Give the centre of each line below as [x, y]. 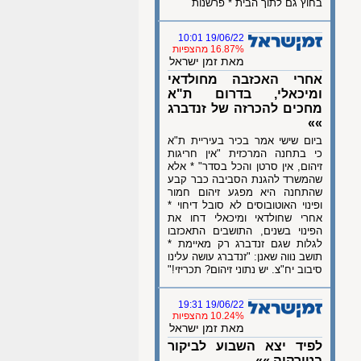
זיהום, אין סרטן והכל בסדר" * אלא [245, 166]
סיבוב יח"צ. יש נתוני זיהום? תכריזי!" [245, 270]
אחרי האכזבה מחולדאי [245, 79]
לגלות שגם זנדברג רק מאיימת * [245, 244]
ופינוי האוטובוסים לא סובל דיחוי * [245, 205]
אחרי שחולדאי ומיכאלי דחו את [245, 218]
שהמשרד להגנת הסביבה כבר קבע [245, 179]
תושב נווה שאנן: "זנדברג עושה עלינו [245, 257]
